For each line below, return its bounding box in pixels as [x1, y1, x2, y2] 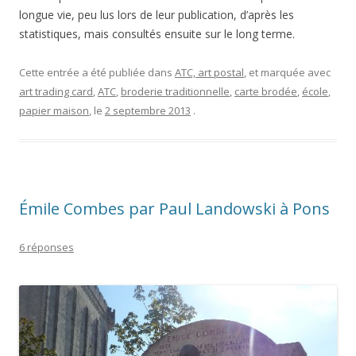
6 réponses [19, 239, 74, 254]
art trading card [19, 83, 93, 99]
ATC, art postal [175, 64, 244, 79]
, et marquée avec [244, 64, 331, 79]
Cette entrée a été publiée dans [19, 64, 175, 79]
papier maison [19, 103, 89, 118]
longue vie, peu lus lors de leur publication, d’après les [19, 6, 294, 22]
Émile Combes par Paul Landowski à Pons [19, 197, 330, 219]
